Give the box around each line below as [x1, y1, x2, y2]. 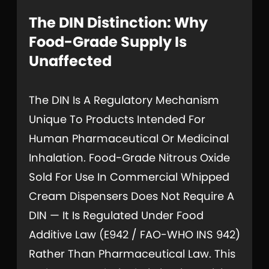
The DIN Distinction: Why [29, 13, 208, 33]
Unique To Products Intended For [29, 111, 205, 127]
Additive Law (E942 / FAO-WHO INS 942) [29, 226, 240, 242]
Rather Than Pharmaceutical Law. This [29, 246, 235, 261]
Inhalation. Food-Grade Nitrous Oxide [29, 150, 230, 165]
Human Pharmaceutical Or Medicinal [29, 130, 229, 146]
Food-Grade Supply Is [29, 32, 187, 52]
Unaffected [29, 51, 112, 71]
